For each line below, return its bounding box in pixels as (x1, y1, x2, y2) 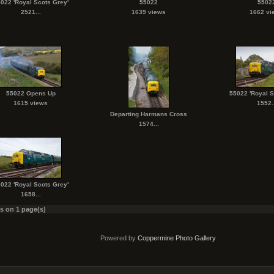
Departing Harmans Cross (110, 111, 187, 117)
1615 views (13, 100, 48, 106)
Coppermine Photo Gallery (137, 234, 216, 242)
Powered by (100, 234, 138, 242)
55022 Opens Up (6, 90, 56, 97)
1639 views (131, 9, 166, 15)
